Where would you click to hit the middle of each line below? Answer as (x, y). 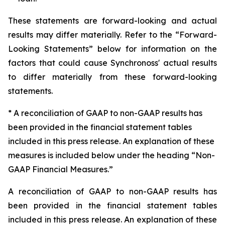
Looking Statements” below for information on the (113, 49)
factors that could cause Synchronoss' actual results (113, 63)
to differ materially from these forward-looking (113, 77)
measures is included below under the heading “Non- (111, 155)
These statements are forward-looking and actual (113, 21)
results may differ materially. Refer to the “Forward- (113, 35)
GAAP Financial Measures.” (61, 169)
